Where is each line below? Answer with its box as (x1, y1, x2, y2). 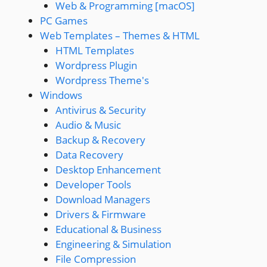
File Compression (55, 252, 136, 266)
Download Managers (55, 193, 150, 206)
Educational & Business (55, 222, 162, 236)
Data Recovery (55, 148, 123, 162)
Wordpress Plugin (55, 58, 137, 72)
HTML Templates (55, 44, 134, 57)
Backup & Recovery (55, 133, 145, 147)
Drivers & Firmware (55, 207, 146, 221)
